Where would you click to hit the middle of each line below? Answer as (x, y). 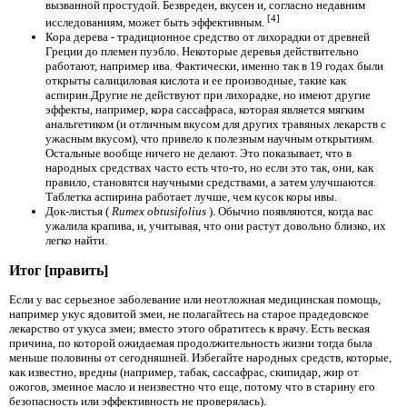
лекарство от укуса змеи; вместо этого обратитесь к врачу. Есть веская (189, 329)
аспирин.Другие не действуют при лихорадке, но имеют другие (208, 95)
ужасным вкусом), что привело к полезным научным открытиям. (210, 139)
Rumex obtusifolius (159, 212)
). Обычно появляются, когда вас (291, 212)
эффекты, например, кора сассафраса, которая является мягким (205, 110)
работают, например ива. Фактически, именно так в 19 (185, 66)
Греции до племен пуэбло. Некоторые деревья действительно (202, 52)
